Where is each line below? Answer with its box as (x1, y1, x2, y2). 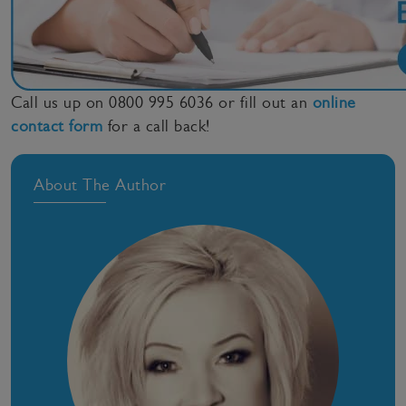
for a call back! (102, 116, 210, 135)
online (312, 92, 356, 111)
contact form (11, 116, 102, 135)
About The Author (34, 175, 166, 194)
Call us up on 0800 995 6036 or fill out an (11, 92, 313, 111)
